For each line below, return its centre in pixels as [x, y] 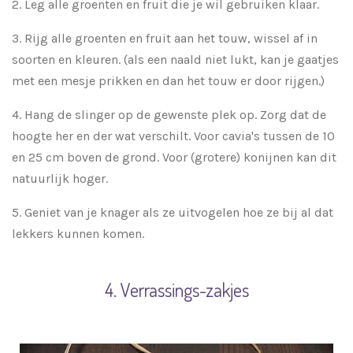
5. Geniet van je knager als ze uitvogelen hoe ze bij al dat [173, 213]
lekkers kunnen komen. [80, 234]
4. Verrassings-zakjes [176, 290]
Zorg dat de [293, 115]
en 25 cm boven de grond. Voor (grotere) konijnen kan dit [174, 158]
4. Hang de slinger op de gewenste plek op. [136, 115]
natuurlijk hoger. [61, 179]
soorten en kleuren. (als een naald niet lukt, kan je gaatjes [175, 60]
